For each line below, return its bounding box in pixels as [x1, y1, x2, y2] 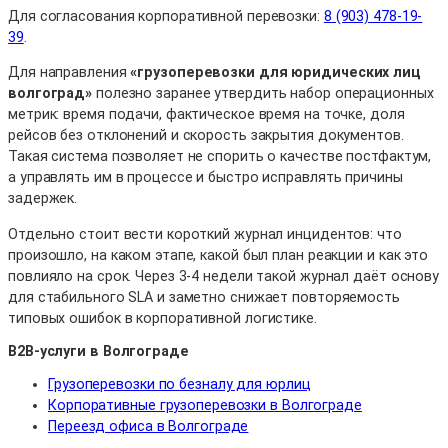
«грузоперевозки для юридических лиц [130, 64, 421, 81]
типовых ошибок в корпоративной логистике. [8, 309, 317, 326]
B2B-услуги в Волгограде [8, 342, 189, 359]
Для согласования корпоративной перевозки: [8, 8, 324, 25]
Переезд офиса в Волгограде [48, 417, 249, 434]
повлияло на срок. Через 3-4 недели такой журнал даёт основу [8, 267, 440, 284]
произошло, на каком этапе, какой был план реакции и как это [8, 246, 429, 263]
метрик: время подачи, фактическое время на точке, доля [8, 106, 405, 123]
